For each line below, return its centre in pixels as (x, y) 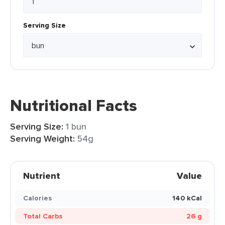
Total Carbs (43, 216)
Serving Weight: (42, 139)
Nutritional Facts (74, 105)
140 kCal (187, 198)
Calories (37, 198)
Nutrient (42, 176)
